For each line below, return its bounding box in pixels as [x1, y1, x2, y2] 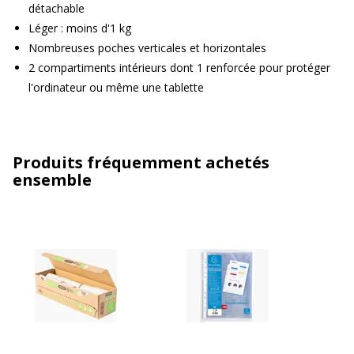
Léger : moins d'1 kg [28, 20, 131, 36]
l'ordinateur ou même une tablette [28, 79, 204, 95]
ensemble [13, 168, 92, 190]
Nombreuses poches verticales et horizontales [28, 40, 266, 55]
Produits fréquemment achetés [13, 151, 269, 173]
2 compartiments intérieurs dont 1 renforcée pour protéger [28, 59, 330, 75]
